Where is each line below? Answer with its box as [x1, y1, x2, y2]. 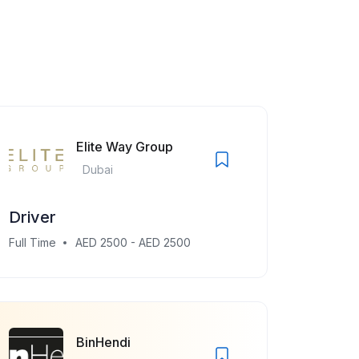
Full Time [9, 236, 56, 249]
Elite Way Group [76, 138, 173, 155]
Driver [9, 208, 56, 227]
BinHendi [76, 333, 131, 350]
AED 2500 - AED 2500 [75, 236, 191, 249]
